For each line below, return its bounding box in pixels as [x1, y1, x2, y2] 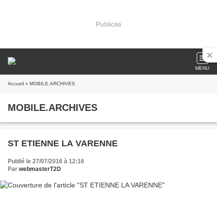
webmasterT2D [19, 166, 61, 172]
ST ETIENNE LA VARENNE [8, 139, 118, 148]
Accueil [8, 81, 24, 86]
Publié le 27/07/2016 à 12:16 [8, 158, 84, 165]
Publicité [95, 20, 122, 28]
